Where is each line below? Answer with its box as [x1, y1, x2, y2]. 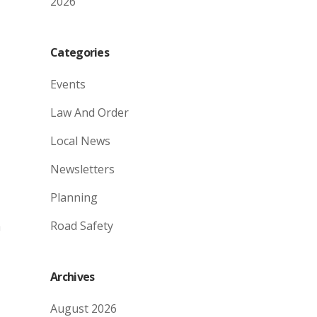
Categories [50, 45, 109, 60]
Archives [50, 269, 95, 284]
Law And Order [50, 105, 129, 120]
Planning [50, 190, 98, 205]
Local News [50, 133, 110, 149]
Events [50, 76, 86, 92]
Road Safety [50, 218, 113, 234]
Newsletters [50, 161, 115, 177]
